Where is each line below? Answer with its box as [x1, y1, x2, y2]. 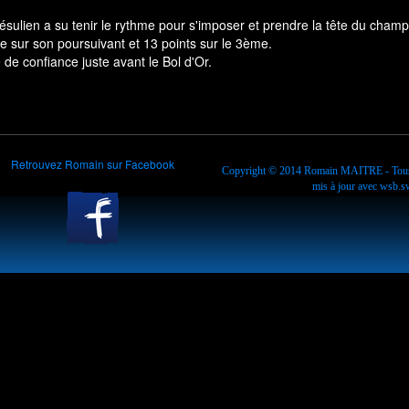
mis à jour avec [312, 179, 380, 193]
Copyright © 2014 [222, 163, 304, 177]
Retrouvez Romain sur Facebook [11, 155, 174, 172]
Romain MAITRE [304, 163, 383, 177]
